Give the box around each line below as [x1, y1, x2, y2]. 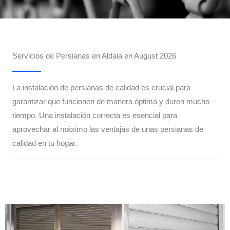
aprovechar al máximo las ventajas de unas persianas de [12, 125, 203, 134]
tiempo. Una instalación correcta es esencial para [12, 111, 177, 120]
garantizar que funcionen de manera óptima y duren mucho [12, 98, 209, 106]
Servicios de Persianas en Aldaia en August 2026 [12, 52, 176, 61]
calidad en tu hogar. [12, 139, 77, 148]
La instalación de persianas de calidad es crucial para [12, 84, 190, 92]
